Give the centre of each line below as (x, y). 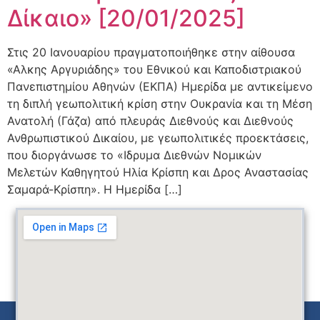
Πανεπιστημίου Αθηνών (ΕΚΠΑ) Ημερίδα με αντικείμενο (160, 86)
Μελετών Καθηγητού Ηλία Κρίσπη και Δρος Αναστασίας (158, 172)
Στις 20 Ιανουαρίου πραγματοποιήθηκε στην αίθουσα (151, 52)
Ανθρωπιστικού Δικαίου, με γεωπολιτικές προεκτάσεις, (158, 138)
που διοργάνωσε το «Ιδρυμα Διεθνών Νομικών (134, 155)
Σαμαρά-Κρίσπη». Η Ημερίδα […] (95, 189)
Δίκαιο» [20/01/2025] (126, 18)
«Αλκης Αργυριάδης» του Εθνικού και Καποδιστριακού (154, 69)
